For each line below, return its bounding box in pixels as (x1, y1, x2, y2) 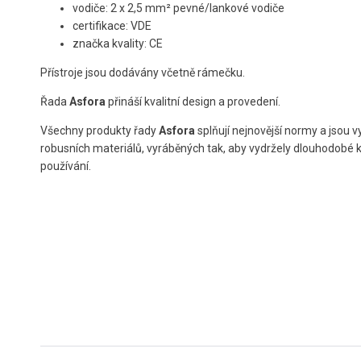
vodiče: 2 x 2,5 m (73, 2, 156, 15)
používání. (40, 160, 91, 173)
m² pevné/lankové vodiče (156, 2, 284, 15)
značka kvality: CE (73, 37, 163, 51)
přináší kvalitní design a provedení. (106, 95, 280, 109)
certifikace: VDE (73, 19, 151, 33)
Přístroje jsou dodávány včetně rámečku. (40, 66, 245, 80)
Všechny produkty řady (40, 124, 159, 138)
